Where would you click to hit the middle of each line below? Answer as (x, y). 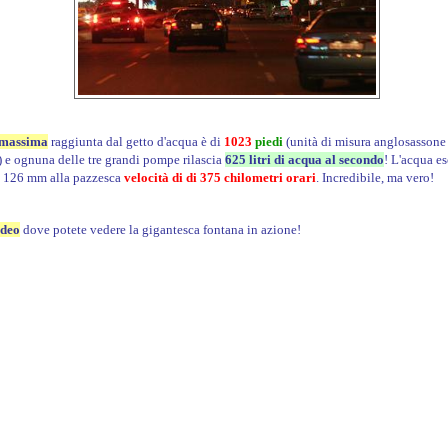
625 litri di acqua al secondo (304, 159)
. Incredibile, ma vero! (374, 177)
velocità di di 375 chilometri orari (219, 177)
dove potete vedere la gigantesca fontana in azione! (160, 229)
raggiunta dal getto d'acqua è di (135, 141)
